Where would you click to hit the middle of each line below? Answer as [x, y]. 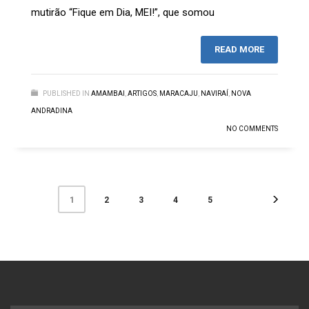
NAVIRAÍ [215, 94]
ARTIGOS [142, 94]
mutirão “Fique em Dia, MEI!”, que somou [123, 13]
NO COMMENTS [252, 129]
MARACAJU [179, 94]
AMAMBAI [108, 94]
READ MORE [239, 50]
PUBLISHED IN [66, 94]
